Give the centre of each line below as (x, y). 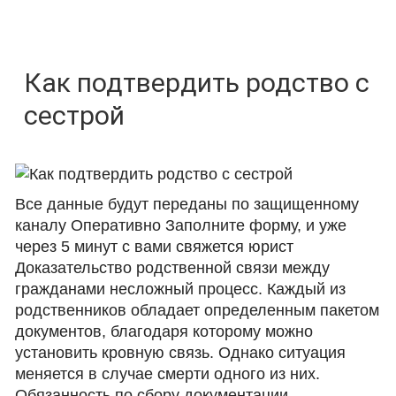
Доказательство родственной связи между (173, 268)
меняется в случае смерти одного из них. (168, 374)
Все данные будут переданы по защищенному (187, 204)
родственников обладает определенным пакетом (198, 310)
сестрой (75, 115)
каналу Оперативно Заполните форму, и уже (181, 225)
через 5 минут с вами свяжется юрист (155, 247)
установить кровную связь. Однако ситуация (181, 353)
